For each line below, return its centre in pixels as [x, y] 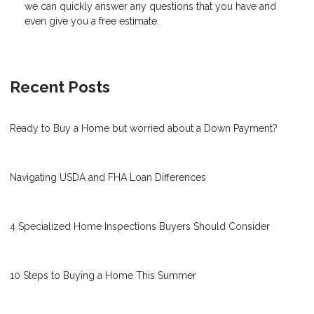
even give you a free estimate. [92, 21]
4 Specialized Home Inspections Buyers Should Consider [140, 227]
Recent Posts [60, 87]
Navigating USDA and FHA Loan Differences [108, 178]
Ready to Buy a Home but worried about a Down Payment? [144, 129]
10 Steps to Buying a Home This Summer [103, 276]
